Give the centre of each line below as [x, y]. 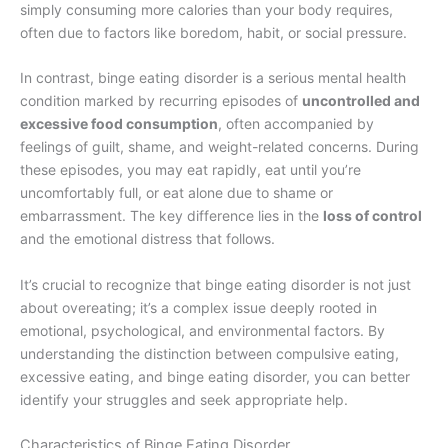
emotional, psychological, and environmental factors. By [202, 330]
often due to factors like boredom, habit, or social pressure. [213, 32]
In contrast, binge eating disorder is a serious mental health [213, 78]
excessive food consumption [119, 124]
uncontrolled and [361, 101]
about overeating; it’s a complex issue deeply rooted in [198, 307]
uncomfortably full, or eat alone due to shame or [176, 193]
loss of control [372, 216]
